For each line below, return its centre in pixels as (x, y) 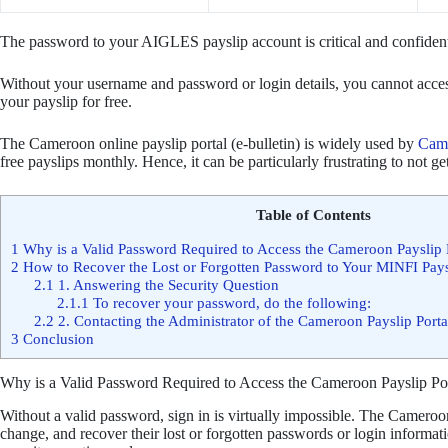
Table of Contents (313, 214)
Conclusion (56, 338)
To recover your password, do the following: (229, 302)
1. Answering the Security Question (166, 284)
